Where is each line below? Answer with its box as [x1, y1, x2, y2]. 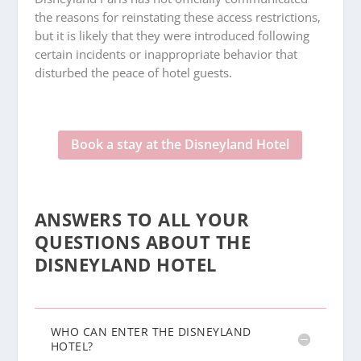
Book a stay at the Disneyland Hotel [71, 135, 290, 154]
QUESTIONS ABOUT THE [34, 230, 251, 255]
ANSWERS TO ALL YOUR [34, 207, 250, 232]
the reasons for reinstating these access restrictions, [34, 8, 321, 25]
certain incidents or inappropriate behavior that [34, 45, 297, 62]
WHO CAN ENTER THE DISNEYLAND [50, 324, 251, 340]
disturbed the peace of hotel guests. [34, 64, 232, 81]
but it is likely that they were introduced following [34, 27, 309, 44]
